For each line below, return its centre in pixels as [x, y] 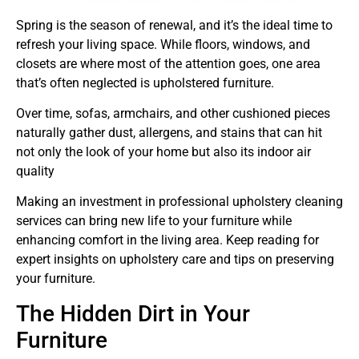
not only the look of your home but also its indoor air [163, 151]
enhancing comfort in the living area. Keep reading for [167, 240]
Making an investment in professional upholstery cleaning [179, 202]
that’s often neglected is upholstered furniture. [145, 83]
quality [35, 171]
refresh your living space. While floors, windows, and [163, 44]
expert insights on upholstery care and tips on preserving [175, 260]
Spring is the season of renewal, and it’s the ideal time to [174, 25]
